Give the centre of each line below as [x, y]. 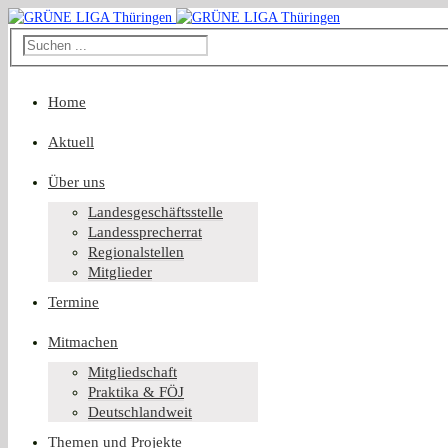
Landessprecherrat [145, 231]
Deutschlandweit [140, 411]
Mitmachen [83, 341]
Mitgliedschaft [132, 371]
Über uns [76, 181]
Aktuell [71, 141]
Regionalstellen [136, 251]
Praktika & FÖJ [136, 391]
